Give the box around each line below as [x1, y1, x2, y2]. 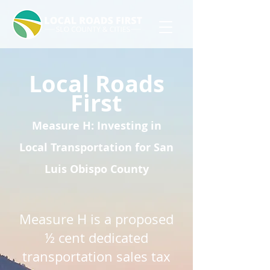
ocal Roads [41, 67, 165, 99]
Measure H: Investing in [31, 118, 162, 133]
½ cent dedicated [45, 229, 148, 246]
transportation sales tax [22, 248, 171, 265]
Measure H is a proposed [19, 210, 174, 228]
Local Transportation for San [19, 140, 174, 155]
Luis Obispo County [44, 162, 149, 177]
